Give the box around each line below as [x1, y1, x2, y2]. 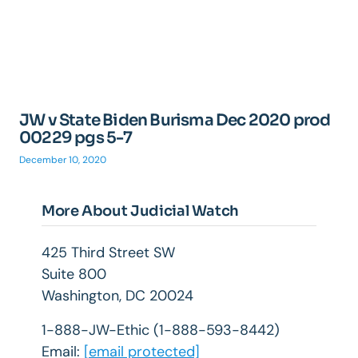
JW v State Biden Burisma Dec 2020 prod [19, 110, 331, 130]
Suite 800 [42, 265, 106, 284]
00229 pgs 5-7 [19, 128, 133, 148]
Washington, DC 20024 [42, 286, 193, 305]
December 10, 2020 [19, 153, 106, 166]
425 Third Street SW [42, 243, 175, 262]
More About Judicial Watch [42, 202, 239, 220]
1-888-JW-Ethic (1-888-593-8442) [42, 320, 280, 340]
